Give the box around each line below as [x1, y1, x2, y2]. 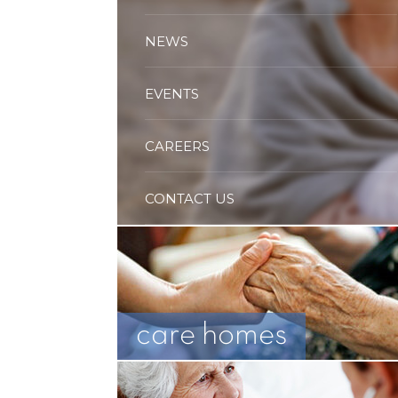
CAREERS [145, 137, 211, 155]
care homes [136, 321, 288, 350]
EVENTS [145, 84, 200, 102]
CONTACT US [145, 189, 235, 207]
